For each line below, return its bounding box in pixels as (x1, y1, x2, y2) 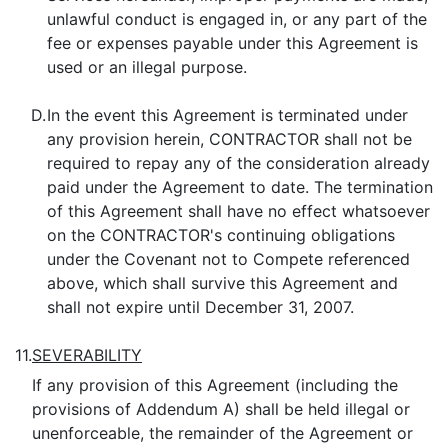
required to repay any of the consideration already (47, 153, 430, 173)
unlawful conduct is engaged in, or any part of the (47, 9, 427, 29)
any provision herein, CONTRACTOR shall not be (47, 129, 412, 149)
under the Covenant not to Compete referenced (47, 249, 410, 269)
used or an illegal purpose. (47, 57, 247, 77)
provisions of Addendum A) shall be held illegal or (31, 399, 410, 419)
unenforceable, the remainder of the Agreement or (31, 423, 413, 443)
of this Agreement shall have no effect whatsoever (47, 201, 430, 221)
